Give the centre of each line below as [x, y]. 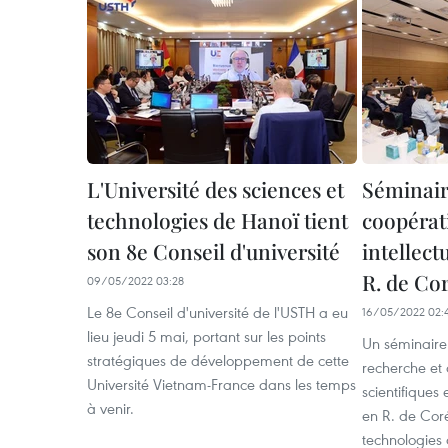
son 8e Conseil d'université [213, 251]
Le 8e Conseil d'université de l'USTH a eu [217, 312]
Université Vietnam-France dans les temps [221, 384]
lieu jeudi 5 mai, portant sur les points [206, 336]
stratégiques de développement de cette [218, 360]
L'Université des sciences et [215, 189]
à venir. [110, 408]
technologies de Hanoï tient [217, 220]
